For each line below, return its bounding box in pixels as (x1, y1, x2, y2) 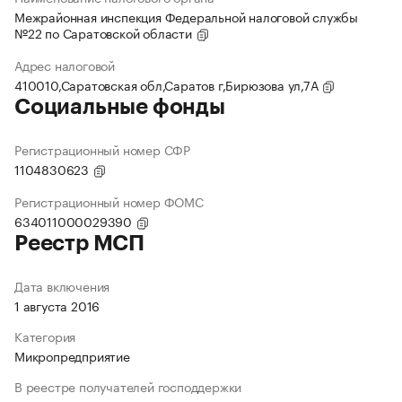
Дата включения (14, 275, 110, 296)
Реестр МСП (14, 232, 144, 255)
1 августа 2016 (14, 295, 100, 316)
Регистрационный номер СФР (14, 139, 190, 160)
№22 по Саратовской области (14, 22, 196, 43)
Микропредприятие (14, 345, 130, 366)
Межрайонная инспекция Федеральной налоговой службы (14, 6, 358, 27)
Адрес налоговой (14, 55, 115, 75)
